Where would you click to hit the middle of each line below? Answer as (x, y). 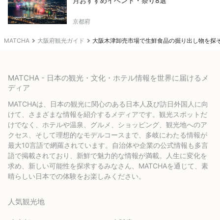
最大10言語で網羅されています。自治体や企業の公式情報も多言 (108, 145)
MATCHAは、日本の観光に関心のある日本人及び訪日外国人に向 (108, 104)
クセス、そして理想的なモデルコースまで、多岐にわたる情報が (108, 135)
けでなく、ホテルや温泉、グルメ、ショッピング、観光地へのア (108, 124)
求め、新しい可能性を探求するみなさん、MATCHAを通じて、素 (108, 165)
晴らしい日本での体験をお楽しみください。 (77, 176)
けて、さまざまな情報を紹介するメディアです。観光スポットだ (108, 114)
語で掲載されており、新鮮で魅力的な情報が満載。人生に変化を (108, 155)
